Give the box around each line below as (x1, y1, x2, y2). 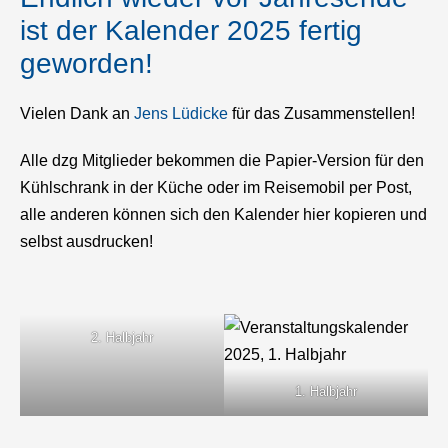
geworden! (20, 48, 153, 80)
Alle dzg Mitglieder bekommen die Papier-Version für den (20, 152, 424, 170)
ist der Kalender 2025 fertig (20, 15, 362, 47)
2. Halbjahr (91, 330, 153, 346)
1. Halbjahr (295, 384, 357, 400)
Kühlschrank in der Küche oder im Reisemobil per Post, (20, 179, 412, 197)
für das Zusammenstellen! (228, 105, 415, 123)
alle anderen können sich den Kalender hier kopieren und (20, 206, 427, 224)
